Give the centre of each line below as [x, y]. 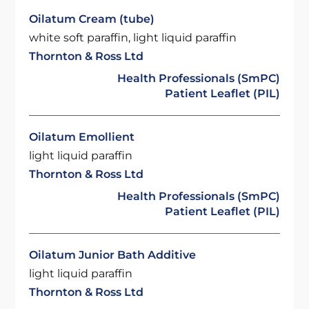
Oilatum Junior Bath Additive [113, 255]
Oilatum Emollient [82, 137]
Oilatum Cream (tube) [92, 19]
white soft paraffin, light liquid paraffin [133, 38]
